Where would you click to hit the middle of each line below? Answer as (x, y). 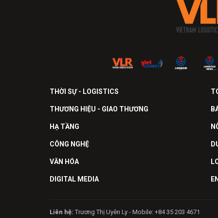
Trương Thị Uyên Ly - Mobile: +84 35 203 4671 (137, 212)
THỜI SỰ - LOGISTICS (84, 92)
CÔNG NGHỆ (69, 144)
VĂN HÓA (64, 162)
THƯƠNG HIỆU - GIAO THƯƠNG (99, 109)
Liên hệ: (62, 212)
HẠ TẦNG (64, 127)
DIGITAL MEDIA (74, 179)
